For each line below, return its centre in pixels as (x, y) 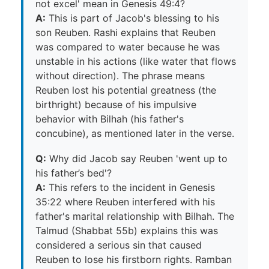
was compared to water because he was (128, 47)
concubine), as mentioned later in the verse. (135, 134)
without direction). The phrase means (120, 76)
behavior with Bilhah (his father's (110, 119)
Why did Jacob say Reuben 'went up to (137, 159)
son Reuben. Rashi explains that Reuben (125, 33)
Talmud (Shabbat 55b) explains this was (127, 231)
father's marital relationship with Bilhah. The (135, 216)
